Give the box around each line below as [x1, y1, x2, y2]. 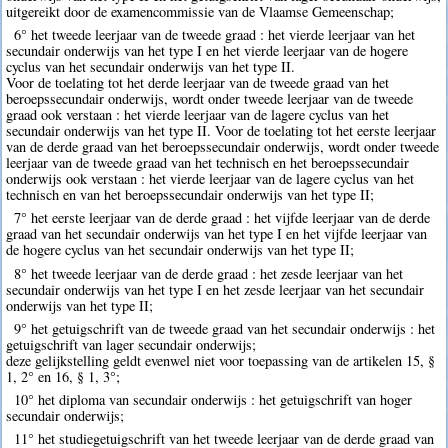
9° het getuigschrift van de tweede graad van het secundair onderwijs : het [13, 318, 435, 338]
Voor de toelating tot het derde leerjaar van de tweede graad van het [6, 73, 390, 93]
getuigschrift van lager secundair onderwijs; [6, 334, 257, 354]
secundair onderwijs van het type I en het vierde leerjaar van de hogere [6, 41, 409, 61]
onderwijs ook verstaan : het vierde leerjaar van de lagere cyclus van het [6, 169, 415, 189]
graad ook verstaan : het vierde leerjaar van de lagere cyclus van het [6, 105, 390, 125]
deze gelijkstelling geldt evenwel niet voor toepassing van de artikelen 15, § [6, 350, 436, 370]
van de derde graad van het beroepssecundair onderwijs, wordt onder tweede [6, 137, 440, 157]
